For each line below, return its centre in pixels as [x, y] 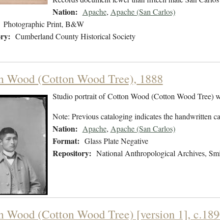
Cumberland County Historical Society [75, 36]
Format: [66, 141]
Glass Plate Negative [116, 141]
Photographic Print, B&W [43, 24]
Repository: [72, 153]
